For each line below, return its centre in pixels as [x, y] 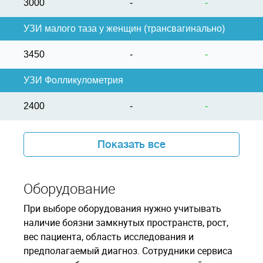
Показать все [131, 144]
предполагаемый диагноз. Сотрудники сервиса [128, 251]
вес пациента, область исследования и [109, 237]
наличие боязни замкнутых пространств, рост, [126, 222]
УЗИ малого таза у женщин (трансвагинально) [124, 28]
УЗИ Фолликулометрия [73, 80]
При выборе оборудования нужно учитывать [122, 208]
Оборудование [69, 188]
